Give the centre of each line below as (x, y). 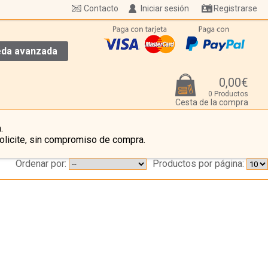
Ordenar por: (41, 164)
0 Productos (228, 94)
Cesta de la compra (212, 103)
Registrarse (235, 8)
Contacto (101, 8)
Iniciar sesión (165, 8)
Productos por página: (198, 164)
